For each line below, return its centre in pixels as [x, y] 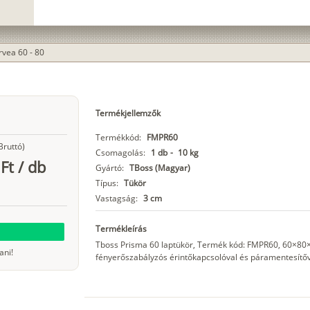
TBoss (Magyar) [159, 168]
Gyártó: [109, 168]
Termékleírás [121, 229]
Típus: [107, 183]
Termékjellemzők [128, 113]
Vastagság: [116, 199]
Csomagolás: [120, 153]
